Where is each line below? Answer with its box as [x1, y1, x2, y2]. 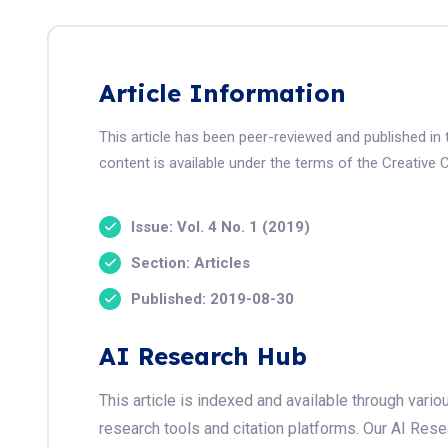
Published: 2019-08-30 [131, 289, 294, 308]
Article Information [99, 78, 346, 108]
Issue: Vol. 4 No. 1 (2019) [131, 217, 310, 236]
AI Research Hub [99, 341, 307, 371]
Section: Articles [131, 253, 250, 272]
